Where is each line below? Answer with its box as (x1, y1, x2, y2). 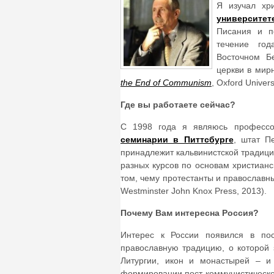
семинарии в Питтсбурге (120, 135, 234, 145)
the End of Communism (120, 78, 212, 88)
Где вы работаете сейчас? (120, 100, 235, 110)
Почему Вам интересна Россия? (120, 208, 259, 218)
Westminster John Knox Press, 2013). (120, 186, 267, 196)
